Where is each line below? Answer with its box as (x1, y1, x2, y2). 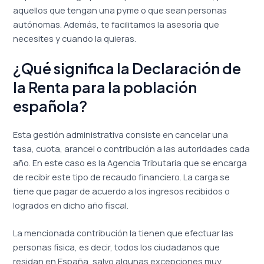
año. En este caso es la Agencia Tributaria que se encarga (13, 157, 247, 169)
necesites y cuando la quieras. (13, 32, 137, 44)
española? (13, 97, 88, 116)
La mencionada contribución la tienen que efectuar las (13, 227, 234, 239)
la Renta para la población (13, 78, 197, 97)
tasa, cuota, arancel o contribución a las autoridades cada (13, 143, 250, 155)
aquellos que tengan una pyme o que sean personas (13, 4, 227, 16)
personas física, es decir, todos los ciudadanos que (13, 241, 220, 253)
